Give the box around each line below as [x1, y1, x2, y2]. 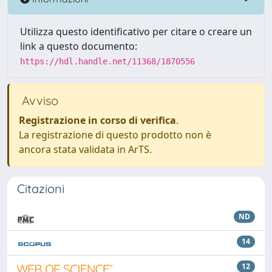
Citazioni [17, 181, 64, 196]
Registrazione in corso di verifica [19, 114, 176, 127]
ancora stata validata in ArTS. [19, 143, 152, 156]
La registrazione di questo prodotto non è [19, 128, 211, 141]
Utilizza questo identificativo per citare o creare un [20, 25, 252, 38]
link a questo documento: [20, 39, 137, 53]
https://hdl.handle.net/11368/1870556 [20, 56, 195, 66]
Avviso [19, 93, 58, 108]
